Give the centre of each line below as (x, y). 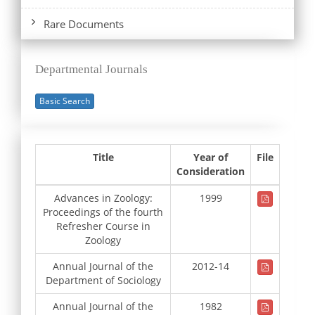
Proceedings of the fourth (103, 212)
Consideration (211, 171)
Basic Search (65, 101)
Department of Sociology (103, 280)
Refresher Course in (103, 226)
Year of (211, 157)
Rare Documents (84, 24)
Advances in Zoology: (103, 198)
